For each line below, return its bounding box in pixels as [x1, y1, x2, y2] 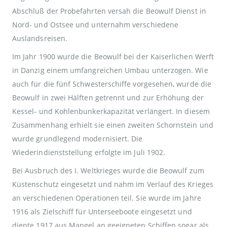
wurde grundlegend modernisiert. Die [12, 133, 143, 143]
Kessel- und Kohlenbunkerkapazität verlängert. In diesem [12, 106, 210, 116]
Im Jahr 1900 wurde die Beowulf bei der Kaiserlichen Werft [12, 51, 214, 61]
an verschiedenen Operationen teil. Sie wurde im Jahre [12, 193, 201, 203]
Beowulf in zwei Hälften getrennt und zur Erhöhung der [12, 92, 204, 102]
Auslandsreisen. [12, 33, 68, 43]
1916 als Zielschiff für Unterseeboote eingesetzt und [12, 206, 192, 216]
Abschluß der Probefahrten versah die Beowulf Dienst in [12, 6, 206, 16]
